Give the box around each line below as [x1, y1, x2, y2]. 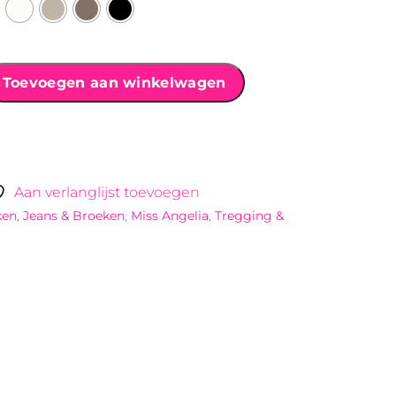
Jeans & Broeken [23, 208, 126, 225]
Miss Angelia [131, 208, 209, 225]
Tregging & [215, 208, 285, 225]
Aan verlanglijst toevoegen [13, 184, 200, 202]
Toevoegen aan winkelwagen [2, 74, 226, 92]
